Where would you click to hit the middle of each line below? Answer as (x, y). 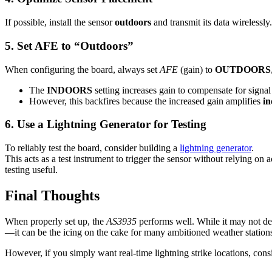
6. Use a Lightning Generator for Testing (106, 124)
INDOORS (70, 90)
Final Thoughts (52, 195)
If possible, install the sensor (60, 22)
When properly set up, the (56, 221)
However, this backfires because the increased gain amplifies (146, 101)
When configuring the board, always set (82, 69)
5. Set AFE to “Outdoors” (69, 46)
